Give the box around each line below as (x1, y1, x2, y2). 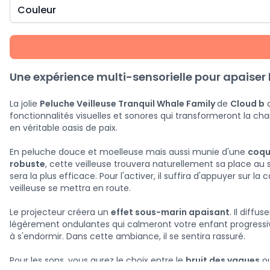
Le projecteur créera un (10, 206, 111, 218)
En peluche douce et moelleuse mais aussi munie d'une (10, 146, 248, 158)
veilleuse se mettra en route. (10, 182, 131, 194)
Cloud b (230, 98, 265, 110)
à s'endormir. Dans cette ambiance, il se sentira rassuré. (10, 230, 245, 242)
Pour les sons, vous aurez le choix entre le (10, 254, 186, 266)
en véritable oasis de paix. (10, 122, 118, 134)
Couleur (17, 3, 56, 17)
